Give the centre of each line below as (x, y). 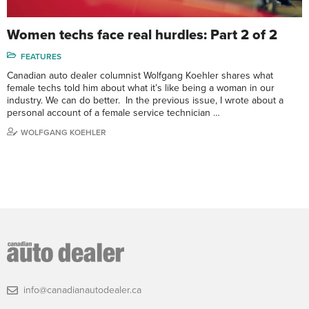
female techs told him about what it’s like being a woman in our (141, 88)
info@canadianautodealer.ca (82, 290)
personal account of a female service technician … (113, 113)
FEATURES (41, 57)
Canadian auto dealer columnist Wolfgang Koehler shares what (140, 76)
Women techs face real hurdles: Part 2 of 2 (142, 36)
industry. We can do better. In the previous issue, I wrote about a (145, 101)
